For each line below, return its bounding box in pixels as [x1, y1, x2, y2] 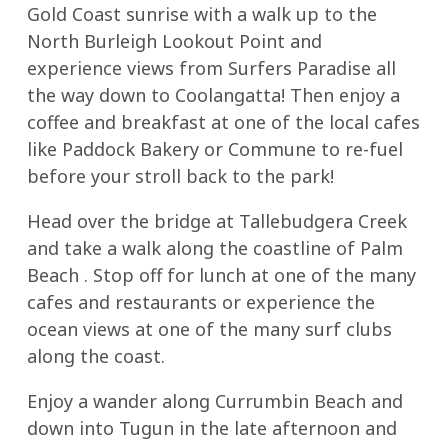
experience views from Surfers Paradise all [26, 55, 396, 80]
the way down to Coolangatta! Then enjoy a [26, 82, 400, 107]
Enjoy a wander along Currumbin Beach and [26, 388, 403, 413]
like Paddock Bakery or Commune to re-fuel [26, 136, 403, 161]
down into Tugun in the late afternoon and [26, 415, 397, 440]
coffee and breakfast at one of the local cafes [26, 109, 420, 134]
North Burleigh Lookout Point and [26, 28, 322, 53]
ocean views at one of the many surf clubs [26, 316, 392, 341]
